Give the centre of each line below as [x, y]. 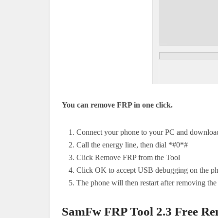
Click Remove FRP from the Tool [128, 157]
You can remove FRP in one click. [117, 105]
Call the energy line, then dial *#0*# [132, 145]
